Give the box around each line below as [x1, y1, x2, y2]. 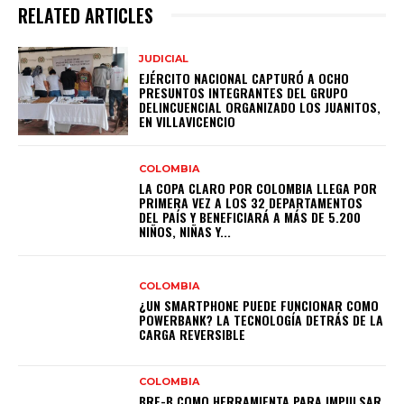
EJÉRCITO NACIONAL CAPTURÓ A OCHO [139, 68, 350, 87]
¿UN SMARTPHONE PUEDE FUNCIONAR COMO [139, 295, 380, 315]
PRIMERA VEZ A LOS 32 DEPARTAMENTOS [139, 192, 363, 212]
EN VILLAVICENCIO [139, 111, 236, 131]
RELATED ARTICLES [18, 2, 153, 30]
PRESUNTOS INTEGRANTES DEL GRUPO [139, 82, 349, 102]
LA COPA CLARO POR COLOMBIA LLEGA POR [139, 178, 378, 197]
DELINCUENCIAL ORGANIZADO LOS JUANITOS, [139, 96, 381, 116]
